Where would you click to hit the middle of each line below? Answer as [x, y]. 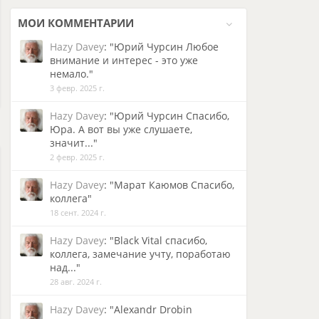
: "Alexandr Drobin [148, 309]
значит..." [74, 143]
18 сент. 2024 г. [78, 213]
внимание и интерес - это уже [124, 60]
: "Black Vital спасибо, [156, 240]
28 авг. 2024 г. [76, 282]
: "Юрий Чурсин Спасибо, [167, 116]
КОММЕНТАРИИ [89, 23]
